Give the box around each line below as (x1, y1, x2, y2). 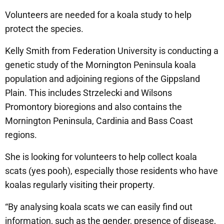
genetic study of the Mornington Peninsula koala (5, 59, 196, 70)
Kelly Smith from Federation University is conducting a (5, 45, 218, 56)
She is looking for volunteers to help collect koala (5, 151, 197, 162)
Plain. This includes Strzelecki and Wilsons (5, 87, 172, 98)
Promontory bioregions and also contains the (5, 101, 182, 112)
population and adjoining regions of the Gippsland (5, 73, 200, 84)
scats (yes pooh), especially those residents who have (5, 165, 218, 176)
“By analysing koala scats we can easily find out (5, 201, 192, 212)
